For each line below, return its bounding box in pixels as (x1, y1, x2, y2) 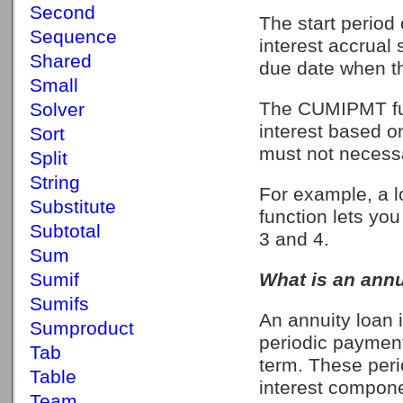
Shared (30, 50, 92, 72)
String (30, 172, 80, 193)
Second (30, 2, 95, 23)
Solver (30, 99, 85, 121)
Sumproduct (30, 318, 134, 339)
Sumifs (30, 293, 89, 315)
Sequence (30, 26, 117, 48)
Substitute (30, 196, 116, 218)
